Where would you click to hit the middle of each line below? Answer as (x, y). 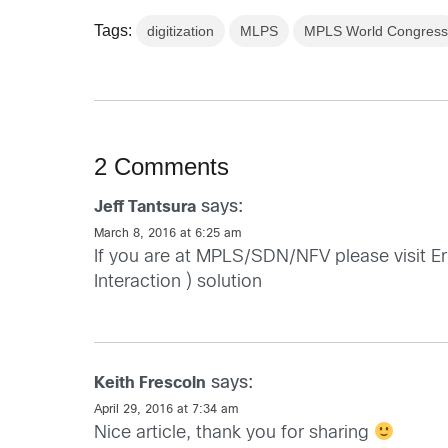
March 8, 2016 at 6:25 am (168, 233)
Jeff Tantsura (145, 207)
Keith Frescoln (150, 383)
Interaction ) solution (178, 282)
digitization (181, 30)
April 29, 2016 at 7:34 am (167, 409)
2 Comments (162, 166)
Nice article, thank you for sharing (234, 433)
